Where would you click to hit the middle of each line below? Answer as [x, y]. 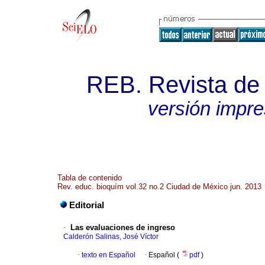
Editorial [87, 206]
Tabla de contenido [90, 178]
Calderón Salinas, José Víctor [111, 237]
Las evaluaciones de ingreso [123, 228]
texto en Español [109, 255]
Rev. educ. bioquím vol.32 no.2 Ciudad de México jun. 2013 [159, 187]
